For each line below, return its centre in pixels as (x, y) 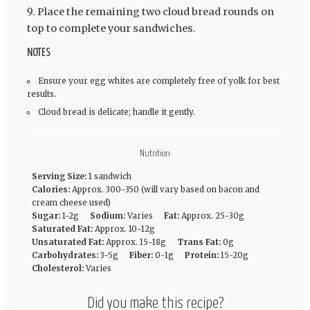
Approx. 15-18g (136, 243)
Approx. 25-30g (212, 216)
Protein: (201, 256)
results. (41, 94)
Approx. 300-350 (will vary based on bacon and (165, 190)
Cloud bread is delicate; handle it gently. (117, 112)
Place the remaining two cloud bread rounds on (155, 12)
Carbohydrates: (65, 256)
